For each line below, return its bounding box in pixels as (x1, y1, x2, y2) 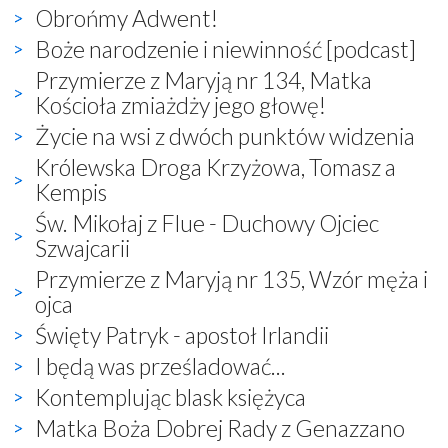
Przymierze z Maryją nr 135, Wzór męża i (35, 264, 428, 293)
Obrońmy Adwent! (35, 3, 218, 32)
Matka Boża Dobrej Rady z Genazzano (35, 413, 405, 442)
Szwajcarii (35, 233, 130, 262)
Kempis (35, 177, 107, 206)
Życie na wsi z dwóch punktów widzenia (35, 121, 415, 150)
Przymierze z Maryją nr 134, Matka (35, 65, 372, 94)
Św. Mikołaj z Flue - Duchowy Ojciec (35, 208, 379, 237)
